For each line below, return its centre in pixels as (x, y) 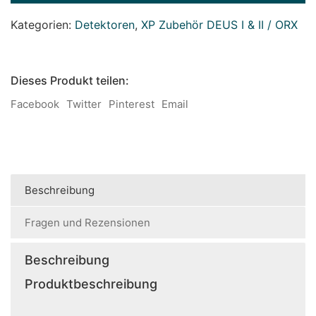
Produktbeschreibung (91, 284)
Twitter (84, 104)
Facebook (35, 104)
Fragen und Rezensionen (87, 222)
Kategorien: (43, 24)
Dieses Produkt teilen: (70, 80)
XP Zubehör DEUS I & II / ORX (219, 24)
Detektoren (105, 24)
